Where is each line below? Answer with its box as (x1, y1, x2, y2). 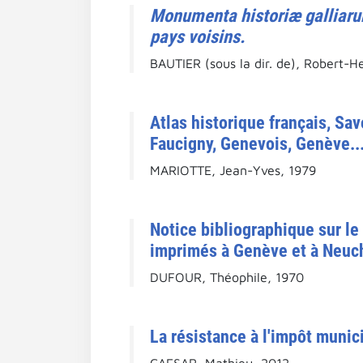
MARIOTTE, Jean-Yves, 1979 (150, 162, 316, 177)
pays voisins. (150, 25, 246, 47)
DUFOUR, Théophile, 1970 (150, 269, 304, 284)
